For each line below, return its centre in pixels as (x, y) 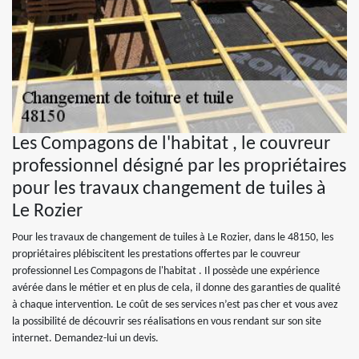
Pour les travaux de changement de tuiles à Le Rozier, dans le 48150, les (173, 238)
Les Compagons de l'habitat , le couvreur (171, 144)
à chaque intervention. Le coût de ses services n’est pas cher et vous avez (175, 305)
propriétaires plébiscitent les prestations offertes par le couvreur (156, 254)
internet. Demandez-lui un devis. (85, 339)
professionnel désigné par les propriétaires (179, 167)
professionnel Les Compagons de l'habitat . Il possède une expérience (166, 271)
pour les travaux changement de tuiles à (169, 189)
